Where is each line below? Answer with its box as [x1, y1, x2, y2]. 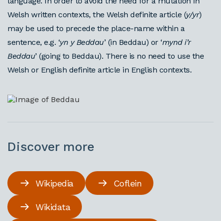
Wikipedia [36, 178, 74, 188]
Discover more [7, 140, 94, 154]
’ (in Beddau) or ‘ [104, 37, 162, 47]
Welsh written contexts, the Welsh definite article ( [7, 10, 186, 19]
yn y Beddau [60, 37, 104, 47]
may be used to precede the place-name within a [7, 24, 184, 33]
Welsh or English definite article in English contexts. [7, 65, 196, 74]
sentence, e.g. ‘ [7, 37, 60, 47]
